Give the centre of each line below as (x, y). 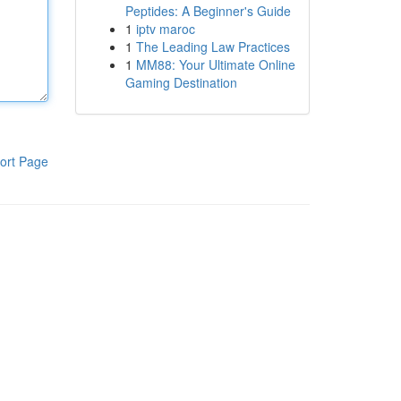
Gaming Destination (181, 82)
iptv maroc (165, 29)
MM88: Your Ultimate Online (215, 64)
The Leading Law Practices (213, 47)
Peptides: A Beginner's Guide (208, 11)
